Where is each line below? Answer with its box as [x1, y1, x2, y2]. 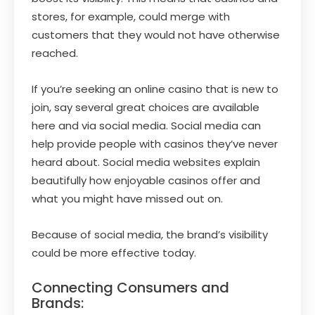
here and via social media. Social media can [32, 117, 261, 133]
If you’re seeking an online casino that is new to [32, 81, 278, 96]
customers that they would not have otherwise [32, 27, 280, 42]
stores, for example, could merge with [32, 8, 230, 24]
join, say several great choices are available [32, 99, 259, 115]
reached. [32, 45, 78, 60]
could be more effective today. [32, 245, 196, 260]
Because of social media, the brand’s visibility [32, 226, 268, 242]
